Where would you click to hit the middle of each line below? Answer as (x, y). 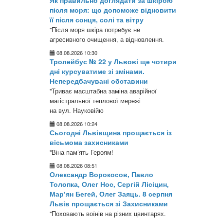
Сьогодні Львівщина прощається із (111, 132)
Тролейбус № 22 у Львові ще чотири (113, 61)
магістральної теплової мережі (95, 101)
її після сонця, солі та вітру (97, 19)
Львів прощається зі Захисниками (109, 203)
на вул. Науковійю (77, 110)
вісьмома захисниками (89, 142)
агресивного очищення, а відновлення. (107, 39)
